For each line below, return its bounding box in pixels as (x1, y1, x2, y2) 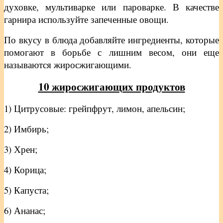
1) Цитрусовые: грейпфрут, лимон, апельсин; (4, 102, 185, 114)
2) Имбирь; (4, 122, 49, 135)
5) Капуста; (4, 183, 49, 196)
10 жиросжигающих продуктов (38, 78, 185, 94)
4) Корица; (4, 163, 46, 176)
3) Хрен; (4, 142, 37, 155)
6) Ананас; (4, 204, 45, 217)
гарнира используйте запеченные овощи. (4, 12, 169, 25)
